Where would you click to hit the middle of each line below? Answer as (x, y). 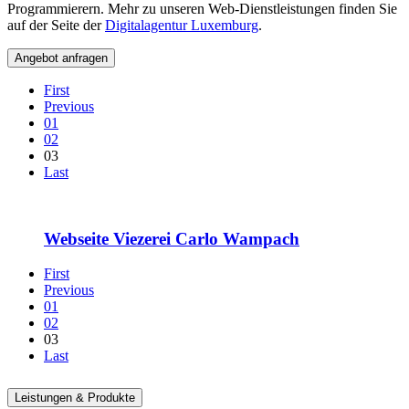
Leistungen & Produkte (75, 398)
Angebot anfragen (61, 58)
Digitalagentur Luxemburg (182, 25)
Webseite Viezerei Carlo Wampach (172, 238)
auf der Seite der (56, 25)
